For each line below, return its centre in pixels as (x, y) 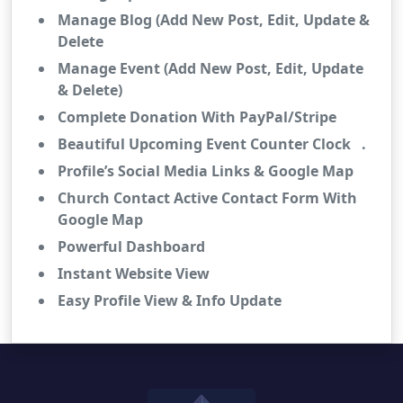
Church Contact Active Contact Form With (207, 198)
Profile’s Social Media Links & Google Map (209, 171)
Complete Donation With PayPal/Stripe (202, 117)
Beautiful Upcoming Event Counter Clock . (212, 144)
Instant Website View (135, 273)
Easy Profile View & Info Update (170, 300)
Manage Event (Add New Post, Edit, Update (210, 68)
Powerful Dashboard (133, 246)
